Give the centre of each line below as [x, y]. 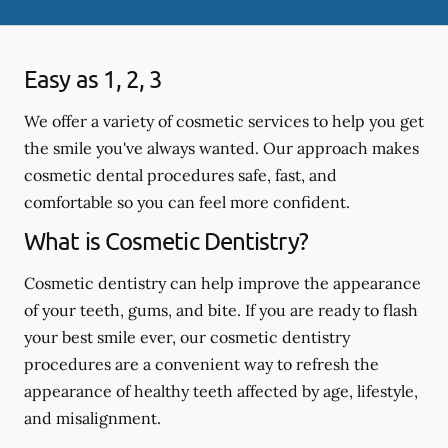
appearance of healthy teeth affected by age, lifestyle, [221, 390]
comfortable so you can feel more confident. [187, 201]
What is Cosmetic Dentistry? [166, 240]
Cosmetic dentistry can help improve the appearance [222, 282]
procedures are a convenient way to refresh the [201, 363]
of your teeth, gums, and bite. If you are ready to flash [221, 309]
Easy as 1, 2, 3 [93, 78]
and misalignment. [92, 417]
